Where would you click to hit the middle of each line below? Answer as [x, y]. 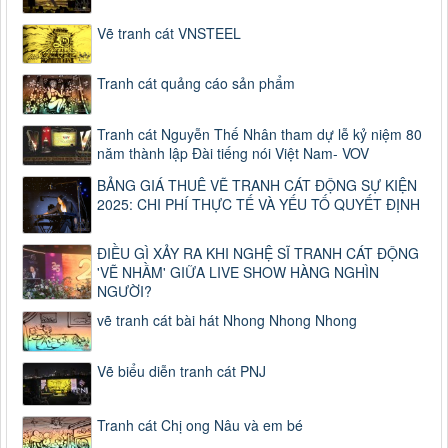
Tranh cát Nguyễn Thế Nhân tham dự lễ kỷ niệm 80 [259, 134]
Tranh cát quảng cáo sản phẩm [196, 82]
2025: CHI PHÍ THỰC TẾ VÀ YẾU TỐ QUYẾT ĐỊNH [258, 204]
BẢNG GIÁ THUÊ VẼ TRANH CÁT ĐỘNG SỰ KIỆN [257, 185]
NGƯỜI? [124, 290]
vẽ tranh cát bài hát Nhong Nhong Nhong [227, 319]
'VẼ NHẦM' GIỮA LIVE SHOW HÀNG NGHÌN [238, 271]
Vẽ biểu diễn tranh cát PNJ [181, 371]
